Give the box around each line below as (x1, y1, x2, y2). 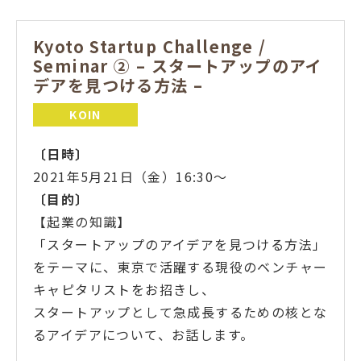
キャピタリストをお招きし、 (33, 279, 216, 299)
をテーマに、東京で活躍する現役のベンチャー (33, 256, 328, 276)
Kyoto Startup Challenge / (33, 34, 266, 58)
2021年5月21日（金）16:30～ (33, 166, 228, 186)
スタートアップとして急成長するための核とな (33, 301, 328, 322)
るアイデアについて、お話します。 (33, 324, 255, 344)
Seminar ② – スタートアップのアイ (33, 53, 323, 77)
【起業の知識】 (33, 211, 131, 231)
